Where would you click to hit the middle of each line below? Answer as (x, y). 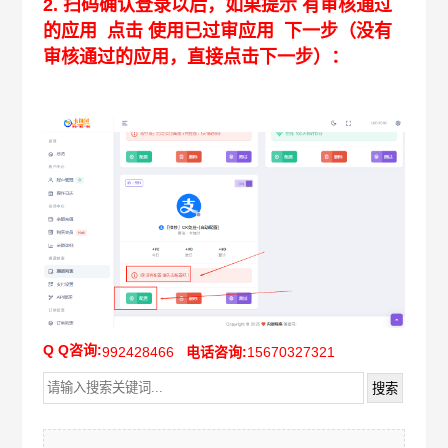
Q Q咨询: (72, 350)
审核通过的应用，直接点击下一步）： (195, 56)
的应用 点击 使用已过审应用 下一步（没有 (217, 30)
